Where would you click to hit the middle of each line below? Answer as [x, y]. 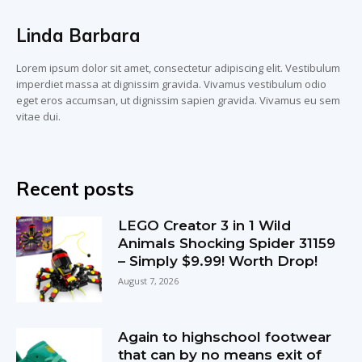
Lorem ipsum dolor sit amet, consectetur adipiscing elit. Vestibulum [178, 67]
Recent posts [75, 188]
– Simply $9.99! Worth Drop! [218, 261]
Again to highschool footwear [225, 337]
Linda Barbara [78, 35]
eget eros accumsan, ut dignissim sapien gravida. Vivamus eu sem [178, 100]
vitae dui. [38, 116]
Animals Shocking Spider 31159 [227, 243]
